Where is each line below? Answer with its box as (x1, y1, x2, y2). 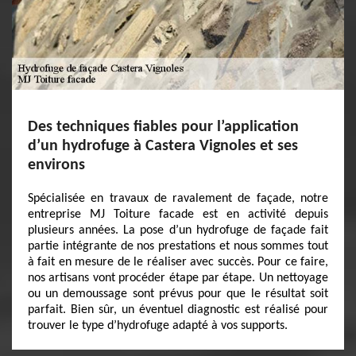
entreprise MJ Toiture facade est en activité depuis (28, 208, 328, 221)
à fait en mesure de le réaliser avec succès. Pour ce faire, (28, 256, 328, 269)
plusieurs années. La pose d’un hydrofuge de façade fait (28, 224, 328, 237)
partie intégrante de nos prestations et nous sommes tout (28, 240, 328, 253)
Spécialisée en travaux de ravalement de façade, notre (28, 192, 328, 205)
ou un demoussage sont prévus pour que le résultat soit (28, 288, 328, 300)
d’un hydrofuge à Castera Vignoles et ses (28, 138, 298, 154)
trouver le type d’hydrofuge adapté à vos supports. (28, 319, 288, 332)
